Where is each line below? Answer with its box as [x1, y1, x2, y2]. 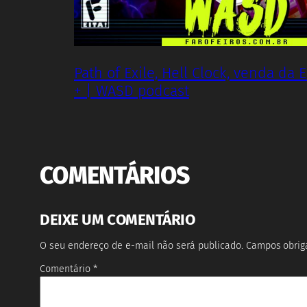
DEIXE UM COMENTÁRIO [40, 210, 195, 230]
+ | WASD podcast [74, 82, 189, 100]
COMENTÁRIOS [40, 161, 190, 191]
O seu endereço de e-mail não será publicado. [40, 239, 243, 251]
